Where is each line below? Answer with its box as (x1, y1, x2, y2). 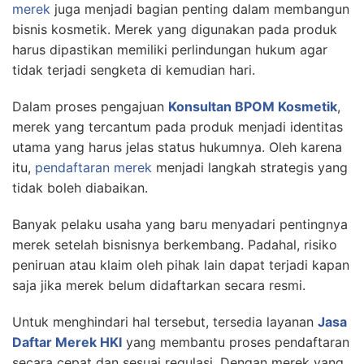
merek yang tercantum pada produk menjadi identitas (12, 118, 343, 135)
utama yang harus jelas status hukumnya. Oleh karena (12, 138, 342, 155)
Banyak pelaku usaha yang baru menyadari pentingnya (12, 215, 348, 232)
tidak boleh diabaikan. (12, 179, 148, 196)
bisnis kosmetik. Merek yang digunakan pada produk (12, 20, 337, 37)
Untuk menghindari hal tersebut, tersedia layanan (12, 313, 318, 330)
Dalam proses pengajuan (12, 97, 168, 115)
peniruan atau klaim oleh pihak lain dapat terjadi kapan (12, 256, 349, 273)
